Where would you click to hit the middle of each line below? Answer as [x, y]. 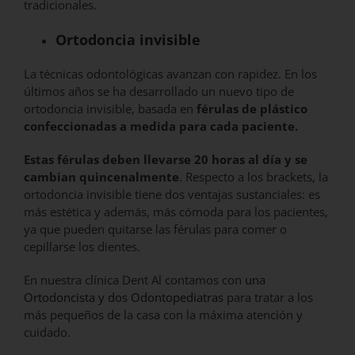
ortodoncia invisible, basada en [110, 109]
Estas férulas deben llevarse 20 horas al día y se [166, 160]
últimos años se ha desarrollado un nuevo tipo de [159, 92]
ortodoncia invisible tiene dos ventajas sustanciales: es [172, 195]
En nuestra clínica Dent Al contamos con [134, 280]
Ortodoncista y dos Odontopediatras [124, 298]
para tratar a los [268, 298]
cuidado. [49, 332]
